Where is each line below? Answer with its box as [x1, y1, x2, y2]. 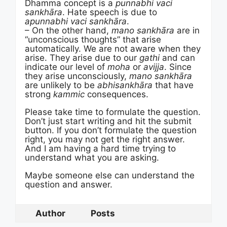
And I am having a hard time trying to [25, 143, 176, 154]
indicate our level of [25, 62, 107, 72]
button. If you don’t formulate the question [25, 125, 197, 135]
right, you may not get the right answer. [25, 134, 185, 144]
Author [35, 208, 65, 218]
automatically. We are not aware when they [25, 44, 201, 54]
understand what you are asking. [25, 153, 159, 163]
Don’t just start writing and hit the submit [25, 116, 192, 126]
